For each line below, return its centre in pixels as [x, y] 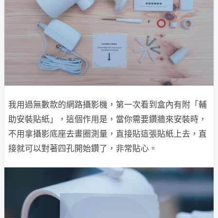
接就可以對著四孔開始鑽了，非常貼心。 [83, 148]
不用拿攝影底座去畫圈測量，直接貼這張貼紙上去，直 [108, 134]
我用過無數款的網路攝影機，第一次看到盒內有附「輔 [108, 104]
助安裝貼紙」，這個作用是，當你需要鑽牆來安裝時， [108, 119]
